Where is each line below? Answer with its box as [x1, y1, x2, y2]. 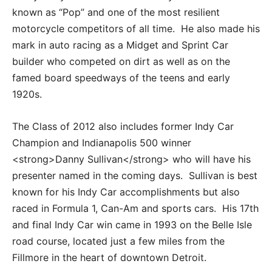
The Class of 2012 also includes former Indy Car [12, 120, 234, 132]
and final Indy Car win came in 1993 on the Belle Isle [12, 218, 252, 231]
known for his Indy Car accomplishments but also [12, 185, 240, 198]
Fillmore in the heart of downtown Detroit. [12, 251, 206, 263]
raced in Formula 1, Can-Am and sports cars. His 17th [12, 202, 259, 214]
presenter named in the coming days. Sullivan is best [12, 169, 257, 182]
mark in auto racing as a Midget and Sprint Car [12, 38, 228, 51]
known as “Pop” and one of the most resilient [12, 5, 220, 18]
